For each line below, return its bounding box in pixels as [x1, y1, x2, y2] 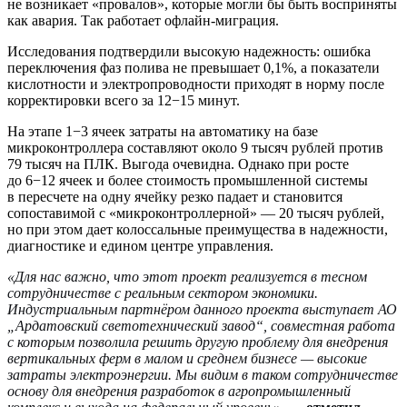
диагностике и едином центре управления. [7, 238, 273, 253]
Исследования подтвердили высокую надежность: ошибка [7, 44, 371, 59]
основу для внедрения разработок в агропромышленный [7, 383, 351, 399]
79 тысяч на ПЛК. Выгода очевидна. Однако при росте [7, 156, 349, 172]
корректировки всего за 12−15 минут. [7, 93, 240, 108]
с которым [7, 334, 74, 350]
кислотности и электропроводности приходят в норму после [7, 76, 384, 92]
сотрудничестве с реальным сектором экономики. [7, 285, 318, 301]
